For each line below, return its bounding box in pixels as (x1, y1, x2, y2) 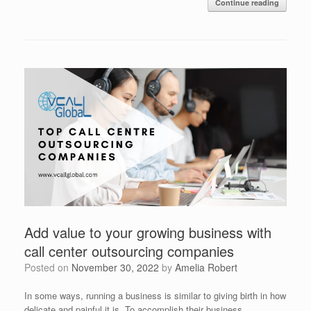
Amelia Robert (175, 260, 237, 275)
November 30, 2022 (72, 260, 159, 275)
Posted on (31, 260, 72, 275)
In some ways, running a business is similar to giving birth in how (24, 289, 286, 303)
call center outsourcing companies (24, 241, 234, 262)
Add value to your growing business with (24, 222, 271, 243)
